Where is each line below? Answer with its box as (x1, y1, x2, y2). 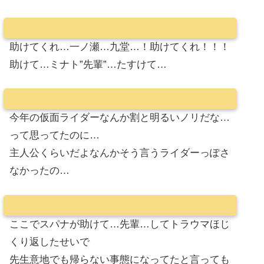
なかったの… (9, 165, 70, 177)
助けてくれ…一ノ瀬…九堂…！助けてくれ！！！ (9, 41, 230, 52)
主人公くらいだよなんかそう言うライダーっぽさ (9, 147, 230, 159)
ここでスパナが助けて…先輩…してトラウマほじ (9, 218, 230, 230)
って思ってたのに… (9, 130, 100, 141)
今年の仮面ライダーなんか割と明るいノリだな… (9, 112, 230, 124)
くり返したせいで (9, 236, 90, 247)
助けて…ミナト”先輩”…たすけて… (9, 58, 167, 70)
